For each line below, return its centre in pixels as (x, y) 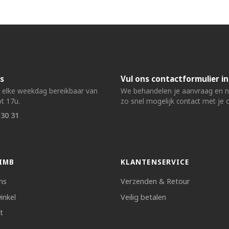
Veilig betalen (143, 197)
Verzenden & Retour (155, 181)
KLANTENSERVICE (155, 162)
